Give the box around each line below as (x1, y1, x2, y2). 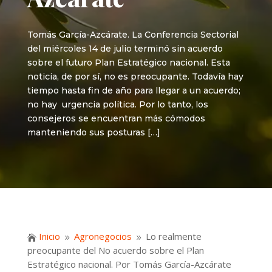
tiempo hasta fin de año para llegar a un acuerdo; (27, 85, 240, 96)
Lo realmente (145, 230, 202, 243)
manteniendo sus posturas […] (27, 127, 160, 138)
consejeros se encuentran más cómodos (27, 113, 205, 124)
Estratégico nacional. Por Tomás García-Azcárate (27, 258, 231, 271)
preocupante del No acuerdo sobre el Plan (27, 244, 204, 257)
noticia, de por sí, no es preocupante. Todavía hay (27, 71, 243, 82)
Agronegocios (73, 230, 132, 243)
